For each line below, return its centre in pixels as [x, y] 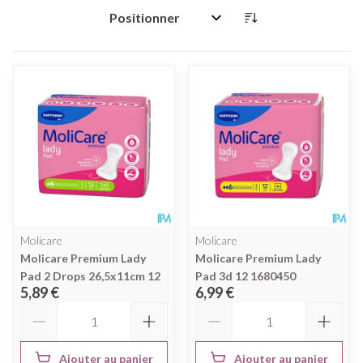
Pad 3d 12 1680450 [246, 275]
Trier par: [130, 24]
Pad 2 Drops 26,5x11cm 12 [90, 275]
